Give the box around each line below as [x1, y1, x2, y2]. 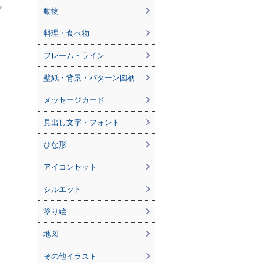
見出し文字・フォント [43, 118, 120, 127]
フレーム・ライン [43, 51, 104, 60]
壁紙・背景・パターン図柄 [43, 73, 135, 82]
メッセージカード [43, 96, 104, 104]
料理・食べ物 [43, 29, 89, 38]
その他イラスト [43, 252, 97, 261]
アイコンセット [43, 163, 97, 171]
